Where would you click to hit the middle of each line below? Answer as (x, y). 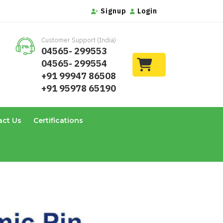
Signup (112, 11)
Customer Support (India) (79, 40)
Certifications (58, 120)
